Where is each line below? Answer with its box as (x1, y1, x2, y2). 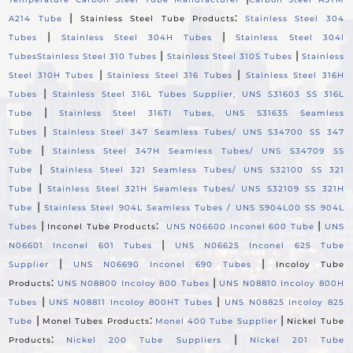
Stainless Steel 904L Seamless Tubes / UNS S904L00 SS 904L (43, 202, 344, 213)
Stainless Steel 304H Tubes (61, 32, 213, 43)
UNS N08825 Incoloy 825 (225, 296, 344, 307)
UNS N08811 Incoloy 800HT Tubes (49, 296, 213, 307)
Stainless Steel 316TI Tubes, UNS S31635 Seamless (58, 107, 344, 118)
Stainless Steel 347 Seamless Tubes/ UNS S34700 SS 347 (52, 126, 344, 137)
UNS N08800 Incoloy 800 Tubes (57, 277, 210, 288)
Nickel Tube (287, 315, 344, 326)
